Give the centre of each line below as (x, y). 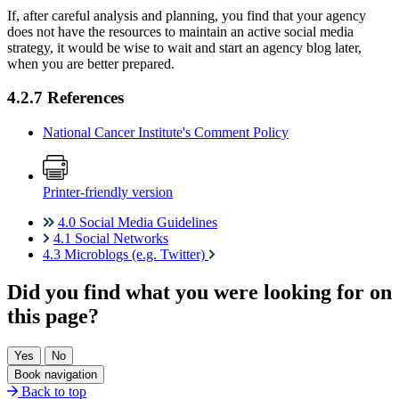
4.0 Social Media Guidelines (138, 222)
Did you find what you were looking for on (199, 292)
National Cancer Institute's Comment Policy (166, 132)
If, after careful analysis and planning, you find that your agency (187, 15)
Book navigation (56, 374)
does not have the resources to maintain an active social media (180, 31)
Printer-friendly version (108, 191)
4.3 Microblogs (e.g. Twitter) (126, 254)
